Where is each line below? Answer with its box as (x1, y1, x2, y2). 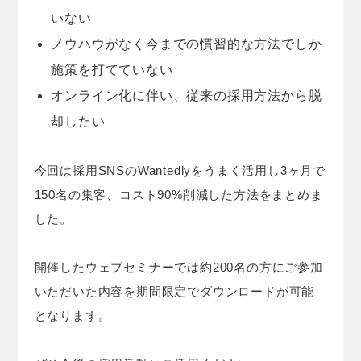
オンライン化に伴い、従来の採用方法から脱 (51, 88, 322, 102)
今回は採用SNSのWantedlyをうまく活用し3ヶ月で (34, 163, 326, 177)
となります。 (34, 308, 111, 322)
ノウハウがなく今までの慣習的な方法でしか (51, 36, 322, 51)
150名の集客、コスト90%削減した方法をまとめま (34, 187, 323, 201)
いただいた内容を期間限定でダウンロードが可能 (34, 284, 315, 298)
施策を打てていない (51, 62, 173, 77)
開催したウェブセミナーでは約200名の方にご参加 (34, 259, 323, 274)
